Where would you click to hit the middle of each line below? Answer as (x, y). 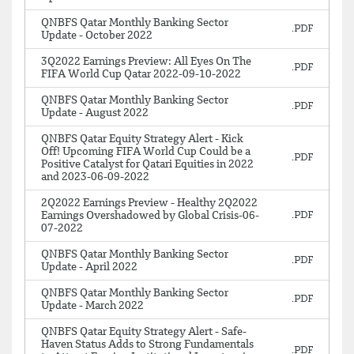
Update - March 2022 (92, 306)
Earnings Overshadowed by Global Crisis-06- (150, 216)
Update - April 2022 (89, 267)
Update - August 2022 (95, 113)
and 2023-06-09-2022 (95, 177)
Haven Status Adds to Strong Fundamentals (147, 345)
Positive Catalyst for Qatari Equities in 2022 (147, 164)
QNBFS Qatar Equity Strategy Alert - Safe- (144, 332)
